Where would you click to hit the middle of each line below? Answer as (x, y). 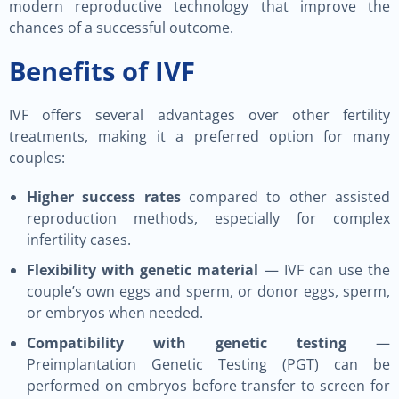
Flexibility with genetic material (143, 270)
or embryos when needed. (115, 313)
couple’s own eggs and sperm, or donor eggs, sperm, (208, 291)
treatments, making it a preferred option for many (199, 136)
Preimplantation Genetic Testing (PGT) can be (208, 364)
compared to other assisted (285, 197)
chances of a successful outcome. (121, 28)
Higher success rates (104, 197)
